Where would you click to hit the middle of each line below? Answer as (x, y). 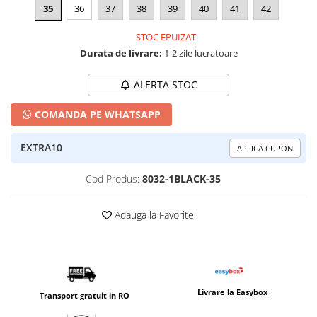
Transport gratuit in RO (85, 295)
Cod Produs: (113, 178)
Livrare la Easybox (232, 292)
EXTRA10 (41, 148)
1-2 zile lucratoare (200, 53)
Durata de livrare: (121, 53)
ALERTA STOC (165, 84)
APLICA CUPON (265, 148)
